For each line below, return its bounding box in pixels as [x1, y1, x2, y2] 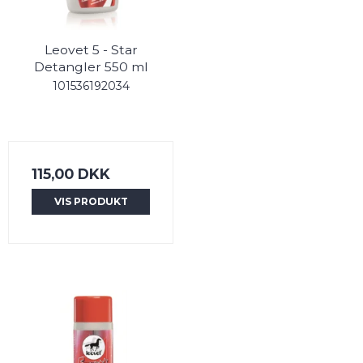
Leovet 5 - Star [44, 42, 138, 58]
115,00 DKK [32, 165, 110, 183]
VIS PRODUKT [53, 195, 128, 208]
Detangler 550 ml [33, 59, 148, 75]
